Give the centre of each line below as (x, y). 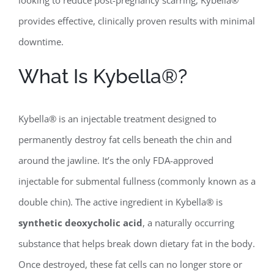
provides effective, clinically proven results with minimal (136, 20)
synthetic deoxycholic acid (80, 222)
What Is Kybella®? (102, 76)
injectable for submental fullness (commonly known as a (137, 181)
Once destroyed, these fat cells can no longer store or (130, 264)
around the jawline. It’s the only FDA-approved (116, 160)
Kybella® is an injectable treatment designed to (117, 118)
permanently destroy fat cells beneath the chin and (125, 139)
